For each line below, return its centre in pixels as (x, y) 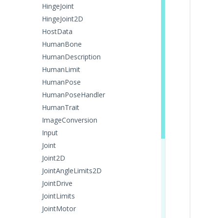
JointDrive (57, 183)
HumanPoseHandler (73, 95)
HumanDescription (71, 57)
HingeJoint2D (63, 19)
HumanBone (62, 44)
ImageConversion (70, 120)
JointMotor (59, 209)
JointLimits (58, 196)
